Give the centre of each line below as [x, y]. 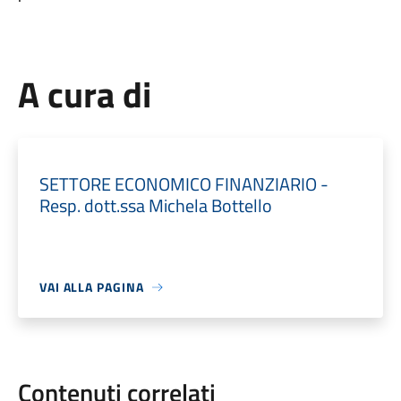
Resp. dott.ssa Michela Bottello [155, 205]
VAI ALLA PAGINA [91, 287]
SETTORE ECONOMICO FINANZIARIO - [183, 184]
